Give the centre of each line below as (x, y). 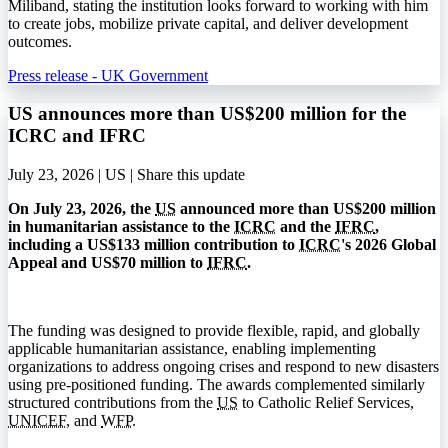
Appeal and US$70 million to (107, 263)
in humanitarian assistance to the (121, 227)
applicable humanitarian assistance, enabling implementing (192, 349)
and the (305, 227)
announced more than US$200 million (306, 209)
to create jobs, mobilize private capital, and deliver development (208, 23)
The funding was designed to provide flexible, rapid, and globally (214, 331)
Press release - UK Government (108, 75)
